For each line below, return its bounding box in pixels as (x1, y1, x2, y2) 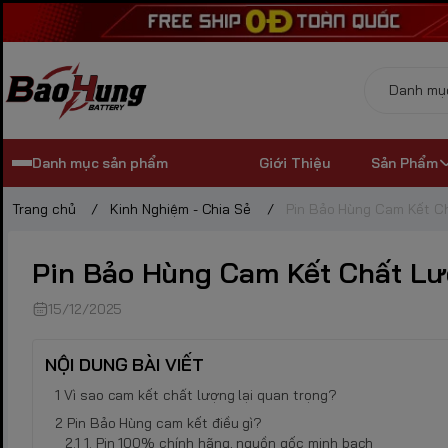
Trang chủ (12, 200, 76, 219)
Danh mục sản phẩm (32, 154, 169, 173)
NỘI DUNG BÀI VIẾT (45, 353, 205, 377)
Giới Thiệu (258, 154, 332, 173)
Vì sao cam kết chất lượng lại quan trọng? (63, 386, 337, 405)
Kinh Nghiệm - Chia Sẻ (110, 200, 252, 219)
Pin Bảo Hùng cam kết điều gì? (66, 414, 263, 433)
